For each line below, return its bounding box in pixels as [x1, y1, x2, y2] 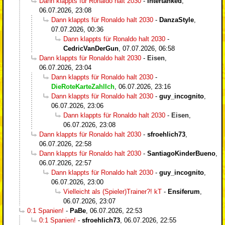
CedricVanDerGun [63, 44, 119, 52]
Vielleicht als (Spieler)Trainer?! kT [63, 187, 162, 195]
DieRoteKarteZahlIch [51, 82, 115, 90]
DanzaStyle [159, 16, 194, 24]
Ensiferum [168, 187, 200, 195]
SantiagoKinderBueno [147, 149, 215, 157]
